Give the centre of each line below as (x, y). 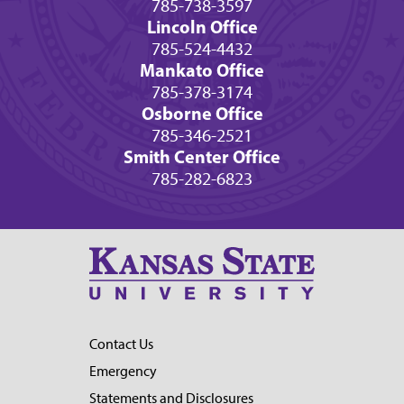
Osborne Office (202, 114)
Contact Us (121, 344)
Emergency (123, 371)
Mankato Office (202, 70)
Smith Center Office (202, 157)
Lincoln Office (202, 27)
